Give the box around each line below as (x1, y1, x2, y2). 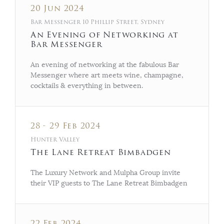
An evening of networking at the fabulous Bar (30, 60, 179, 69)
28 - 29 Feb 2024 (30, 119, 101, 132)
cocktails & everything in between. (30, 81, 143, 90)
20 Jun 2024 (30, 2, 84, 14)
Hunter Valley (30, 134, 79, 144)
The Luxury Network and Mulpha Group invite (30, 168, 180, 177)
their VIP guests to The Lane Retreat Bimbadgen (30, 178, 187, 187)
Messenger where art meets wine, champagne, (30, 70, 183, 79)
